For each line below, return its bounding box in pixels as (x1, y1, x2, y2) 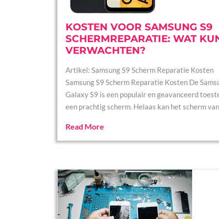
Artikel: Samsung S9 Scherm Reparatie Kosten (66, 66, 214, 74)
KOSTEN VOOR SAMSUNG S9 (66, 21, 213, 33)
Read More (66, 122, 104, 131)
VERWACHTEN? (66, 44, 146, 56)
